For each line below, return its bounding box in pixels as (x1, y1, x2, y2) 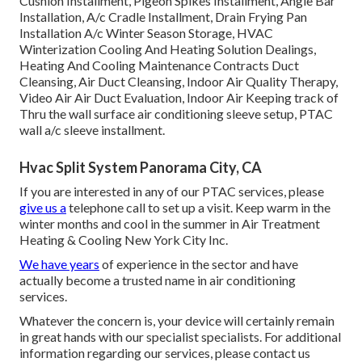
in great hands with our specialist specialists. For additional (19, 328, 341, 344)
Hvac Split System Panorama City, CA (19, 158, 262, 176)
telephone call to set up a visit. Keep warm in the (66, 199, 330, 215)
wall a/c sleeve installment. (19, 121, 165, 137)
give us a (19, 199, 66, 215)
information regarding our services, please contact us (19, 344, 310, 360)
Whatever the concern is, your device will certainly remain (19, 312, 335, 328)
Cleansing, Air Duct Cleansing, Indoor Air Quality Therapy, (19, 73, 338, 89)
